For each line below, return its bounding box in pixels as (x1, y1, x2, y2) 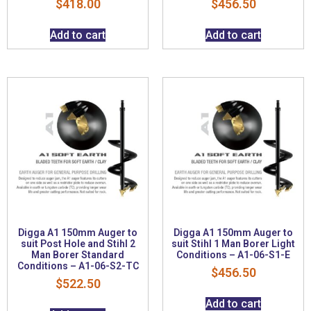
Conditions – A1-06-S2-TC (17, 260, 139, 271)
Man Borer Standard (31, 249, 124, 260)
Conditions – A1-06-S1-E (176, 249, 290, 260)
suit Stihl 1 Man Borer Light (171, 237, 295, 249)
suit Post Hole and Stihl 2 (20, 237, 135, 249)
